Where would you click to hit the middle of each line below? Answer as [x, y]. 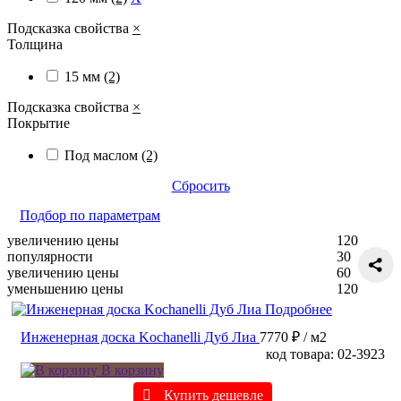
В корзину [131, 370]
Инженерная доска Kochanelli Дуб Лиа [138, 337]
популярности [50, 256]
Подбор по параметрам [90, 215]
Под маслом [103, 155]
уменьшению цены [65, 288]
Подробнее [299, 309]
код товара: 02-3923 [325, 354]
